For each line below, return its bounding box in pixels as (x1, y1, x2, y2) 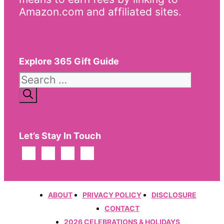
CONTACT (104, 203, 139, 212)
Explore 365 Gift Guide (19, 55, 119, 66)
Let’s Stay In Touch (19, 130, 101, 141)
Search (18, 71, 53, 84)
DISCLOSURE (151, 190, 196, 199)
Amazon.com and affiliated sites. (19, 5, 181, 18)
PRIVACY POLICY (82, 190, 141, 199)
